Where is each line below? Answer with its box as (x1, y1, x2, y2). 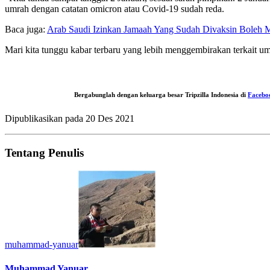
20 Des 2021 (86, 113, 134, 124)
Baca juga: (5, 24, 47, 34)
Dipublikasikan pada (5, 113, 86, 124)
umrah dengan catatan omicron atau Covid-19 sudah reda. (5, 3, 224, 14)
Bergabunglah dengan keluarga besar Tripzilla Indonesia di (74, 90, 248, 98)
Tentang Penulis (5, 146, 84, 159)
